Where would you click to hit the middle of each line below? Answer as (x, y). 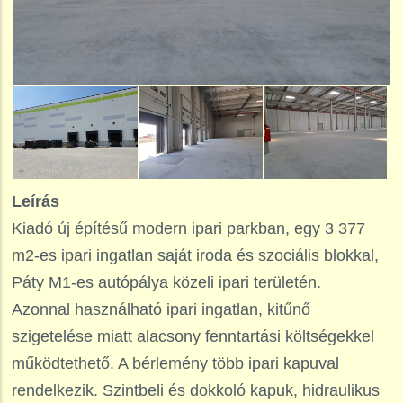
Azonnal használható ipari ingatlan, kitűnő (161, 310)
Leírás (36, 202)
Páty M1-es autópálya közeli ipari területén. (166, 283)
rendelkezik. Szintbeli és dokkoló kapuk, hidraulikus (196, 391)
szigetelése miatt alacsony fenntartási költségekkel (193, 337)
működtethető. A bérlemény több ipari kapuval (175, 364)
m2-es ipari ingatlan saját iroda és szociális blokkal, (195, 256)
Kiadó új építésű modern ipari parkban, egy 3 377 (188, 229)
